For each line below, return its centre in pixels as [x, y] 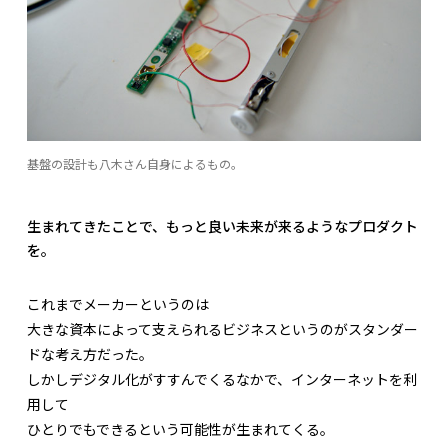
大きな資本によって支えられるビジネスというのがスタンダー [222, 328]
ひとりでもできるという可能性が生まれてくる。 [180, 428]
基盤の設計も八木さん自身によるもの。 [135, 163]
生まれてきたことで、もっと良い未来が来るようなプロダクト [222, 225]
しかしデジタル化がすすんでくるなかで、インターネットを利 [222, 378]
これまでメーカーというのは [118, 303]
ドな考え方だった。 [90, 353]
